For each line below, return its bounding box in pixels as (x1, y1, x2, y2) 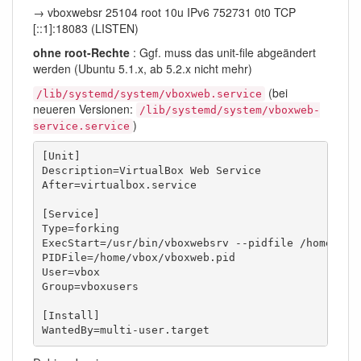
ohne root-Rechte (33, 44, 130, 60)
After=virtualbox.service (41, 179, 197, 192)
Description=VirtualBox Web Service (41, 164, 261, 177)
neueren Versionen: (33, 100, 136, 117)
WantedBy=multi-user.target (41, 324, 210, 337)
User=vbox (41, 266, 100, 279)
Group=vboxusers (41, 280, 139, 293)
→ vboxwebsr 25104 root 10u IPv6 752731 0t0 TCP (33, 3, 296, 20)
